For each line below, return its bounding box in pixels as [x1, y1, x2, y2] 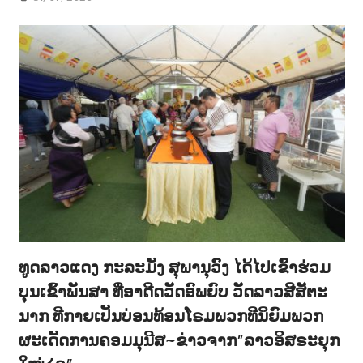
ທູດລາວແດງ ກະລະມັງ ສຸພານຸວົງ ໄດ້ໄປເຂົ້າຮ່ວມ [18, 255, 331, 277]
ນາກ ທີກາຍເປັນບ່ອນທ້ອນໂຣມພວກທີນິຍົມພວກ [18, 304, 323, 326]
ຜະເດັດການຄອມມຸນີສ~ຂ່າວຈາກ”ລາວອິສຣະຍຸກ [18, 328, 340, 350]
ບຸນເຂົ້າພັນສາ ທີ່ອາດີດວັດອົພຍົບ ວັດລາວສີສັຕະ [18, 280, 327, 301]
